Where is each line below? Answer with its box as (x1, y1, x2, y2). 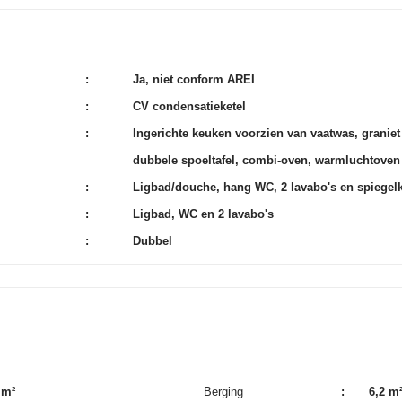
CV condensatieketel (132, 100, 246, 113)
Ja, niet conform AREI (132, 73, 255, 86)
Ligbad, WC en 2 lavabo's (132, 207, 274, 221)
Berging (203, 385, 243, 398)
